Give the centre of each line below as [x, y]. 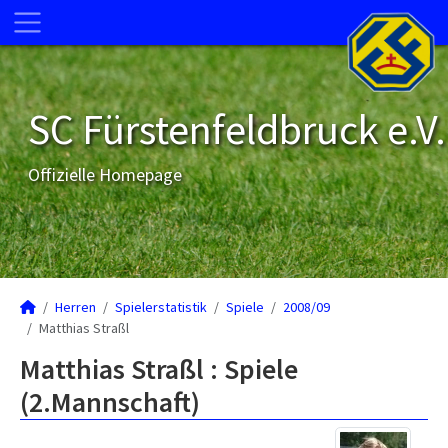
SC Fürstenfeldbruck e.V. [237, 129]
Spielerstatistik [161, 307]
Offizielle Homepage [105, 174]
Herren [75, 307]
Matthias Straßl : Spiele [159, 369]
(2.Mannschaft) [110, 402]
